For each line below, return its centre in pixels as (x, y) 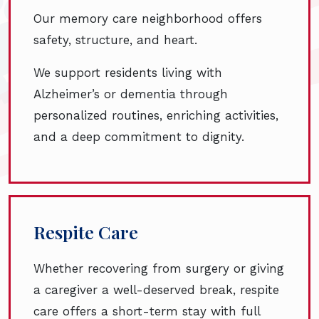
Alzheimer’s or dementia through (131, 94)
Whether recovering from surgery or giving (159, 269)
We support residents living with (128, 73)
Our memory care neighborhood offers (148, 19)
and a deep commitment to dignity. (139, 137)
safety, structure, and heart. (117, 40)
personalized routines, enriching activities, (156, 116)
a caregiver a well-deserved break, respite (156, 290)
